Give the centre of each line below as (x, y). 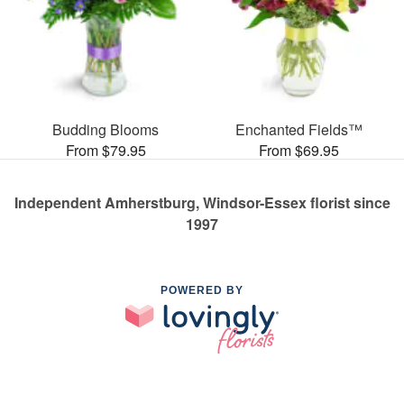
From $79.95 (106, 150)
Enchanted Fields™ (298, 129)
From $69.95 (298, 150)
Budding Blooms (106, 129)
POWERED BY (202, 290)
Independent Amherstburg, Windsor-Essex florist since (202, 202)
